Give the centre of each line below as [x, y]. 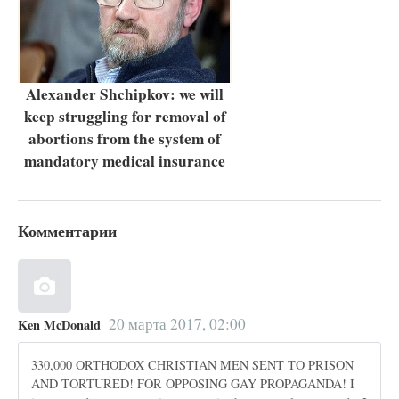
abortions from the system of [125, 138]
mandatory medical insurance [125, 160]
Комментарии [67, 231]
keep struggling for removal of [125, 116]
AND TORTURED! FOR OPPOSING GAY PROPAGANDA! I [193, 383]
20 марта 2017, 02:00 [177, 324]
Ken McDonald [59, 325]
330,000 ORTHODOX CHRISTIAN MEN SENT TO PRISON [193, 364]
